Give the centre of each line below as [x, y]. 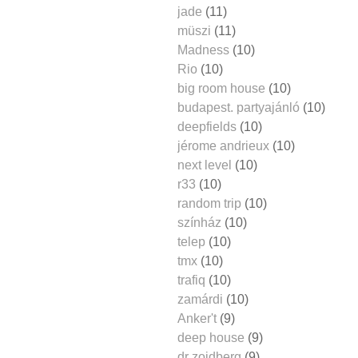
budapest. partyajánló [239, 107]
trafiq [191, 280]
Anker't [197, 318]
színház [199, 222]
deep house [211, 337]
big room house [221, 88]
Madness [203, 50]
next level [205, 165]
